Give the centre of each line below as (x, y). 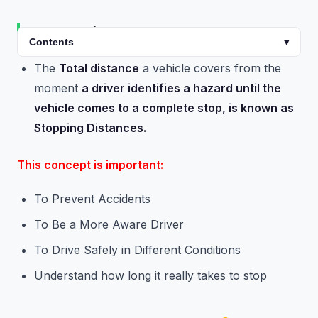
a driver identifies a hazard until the (181, 88)
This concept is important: (90, 165)
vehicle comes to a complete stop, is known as (164, 108)
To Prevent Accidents (92, 199)
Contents (51, 42)
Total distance (99, 68)
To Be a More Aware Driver (109, 224)
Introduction (71, 32)
